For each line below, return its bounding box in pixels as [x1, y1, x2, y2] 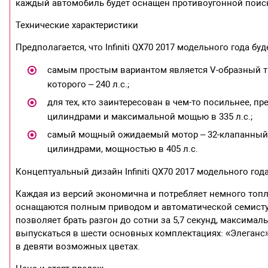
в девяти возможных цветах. [16, 241, 141, 252]
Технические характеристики [16, 20, 139, 31]
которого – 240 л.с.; [47, 79, 129, 90]
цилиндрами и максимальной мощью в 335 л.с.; [47, 111, 252, 123]
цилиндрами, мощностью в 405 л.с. [47, 144, 198, 155]
